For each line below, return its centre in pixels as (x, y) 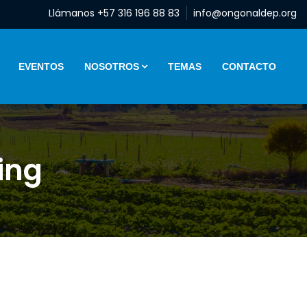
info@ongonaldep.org (245, 13)
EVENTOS (41, 66)
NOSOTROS (112, 66)
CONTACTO (249, 66)
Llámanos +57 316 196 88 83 (114, 13)
